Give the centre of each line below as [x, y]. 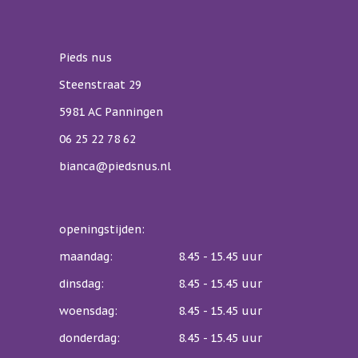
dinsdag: [82, 284]
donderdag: [89, 338]
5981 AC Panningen [111, 112]
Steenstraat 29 [100, 85]
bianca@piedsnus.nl [115, 167]
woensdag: [88, 311]
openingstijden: [102, 230]
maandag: [86, 257]
